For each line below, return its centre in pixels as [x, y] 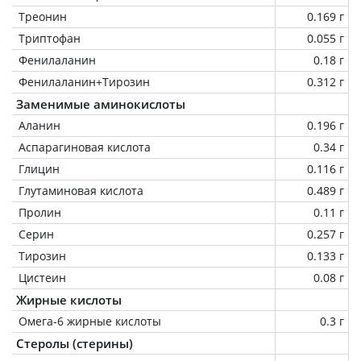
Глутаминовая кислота [81, 190]
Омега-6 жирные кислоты [90, 321]
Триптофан [50, 38]
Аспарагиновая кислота [85, 147]
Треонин [43, 16]
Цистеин [42, 277]
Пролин [40, 212]
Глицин [39, 168]
